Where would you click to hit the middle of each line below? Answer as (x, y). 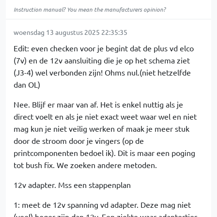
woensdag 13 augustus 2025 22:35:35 (70, 32)
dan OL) (27, 84)
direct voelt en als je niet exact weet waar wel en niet (105, 116)
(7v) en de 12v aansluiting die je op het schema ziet (102, 60)
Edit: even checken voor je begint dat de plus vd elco (104, 48)
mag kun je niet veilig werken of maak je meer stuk (101, 128)
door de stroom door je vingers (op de (79, 140)
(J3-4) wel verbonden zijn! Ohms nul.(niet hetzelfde (102, 72)
